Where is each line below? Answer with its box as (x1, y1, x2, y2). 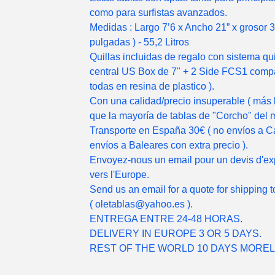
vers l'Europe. (90, 169, 149, 180)
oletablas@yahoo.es (95, 199, 185, 209)
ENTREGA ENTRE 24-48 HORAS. (90, 214, 242, 224)
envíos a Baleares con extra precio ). (90, 140, 248, 150)
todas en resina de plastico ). (90, 81, 214, 91)
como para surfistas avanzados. (90, 7, 227, 18)
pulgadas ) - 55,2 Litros (90, 37, 189, 47)
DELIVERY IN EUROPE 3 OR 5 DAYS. (90, 228, 261, 239)
